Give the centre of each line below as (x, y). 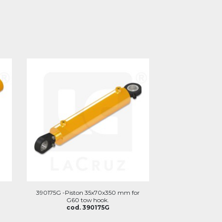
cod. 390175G (88, 207)
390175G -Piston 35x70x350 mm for (88, 192)
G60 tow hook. (88, 200)
